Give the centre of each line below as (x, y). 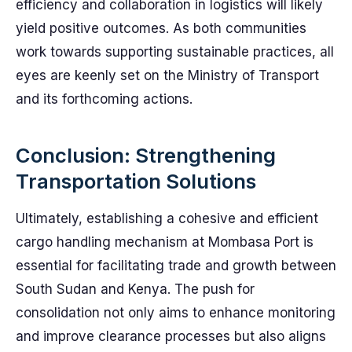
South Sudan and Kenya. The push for (135, 289)
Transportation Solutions (136, 181)
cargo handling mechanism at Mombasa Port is (165, 242)
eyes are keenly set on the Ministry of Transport (167, 75)
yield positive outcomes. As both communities (161, 28)
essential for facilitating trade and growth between (176, 266)
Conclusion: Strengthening (146, 155)
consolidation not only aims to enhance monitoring (176, 313)
